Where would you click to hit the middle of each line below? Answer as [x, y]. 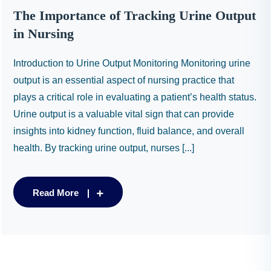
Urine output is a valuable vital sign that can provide [124, 114]
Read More [56, 193]
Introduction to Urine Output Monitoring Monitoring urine [132, 63]
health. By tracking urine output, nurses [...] [104, 148]
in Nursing [44, 34]
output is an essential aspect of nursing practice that [124, 80]
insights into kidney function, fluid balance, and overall [129, 131]
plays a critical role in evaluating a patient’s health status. [135, 97]
